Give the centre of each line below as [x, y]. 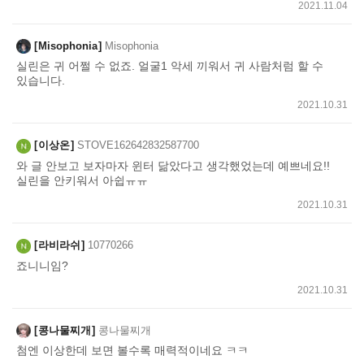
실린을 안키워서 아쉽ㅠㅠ [82, 180]
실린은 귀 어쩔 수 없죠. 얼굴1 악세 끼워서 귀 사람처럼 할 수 [170, 66]
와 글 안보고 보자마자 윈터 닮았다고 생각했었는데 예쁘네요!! [173, 165]
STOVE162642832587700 [138, 145]
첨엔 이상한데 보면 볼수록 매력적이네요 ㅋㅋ [132, 351]
